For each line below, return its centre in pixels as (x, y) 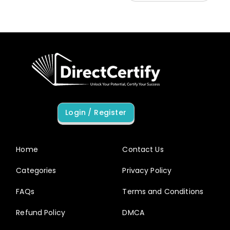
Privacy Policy (147, 170)
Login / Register (96, 113)
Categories (36, 170)
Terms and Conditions (163, 191)
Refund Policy (41, 212)
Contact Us (143, 149)
